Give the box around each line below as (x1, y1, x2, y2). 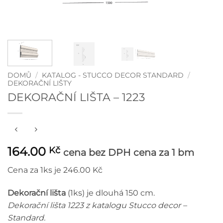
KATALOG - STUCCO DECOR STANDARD (42, 71, 184, 79)
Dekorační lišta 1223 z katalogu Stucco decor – (7, 200, 187, 210)
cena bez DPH (63, 146, 130, 159)
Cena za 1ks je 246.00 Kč (7, 165, 103, 175)
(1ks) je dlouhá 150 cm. (66, 188, 155, 198)
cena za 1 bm (133, 146, 194, 159)
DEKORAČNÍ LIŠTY (7, 79, 72, 87)
